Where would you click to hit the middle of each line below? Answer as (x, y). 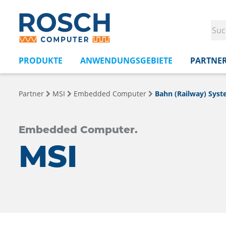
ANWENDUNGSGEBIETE (126, 61)
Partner (31, 94)
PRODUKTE (41, 61)
